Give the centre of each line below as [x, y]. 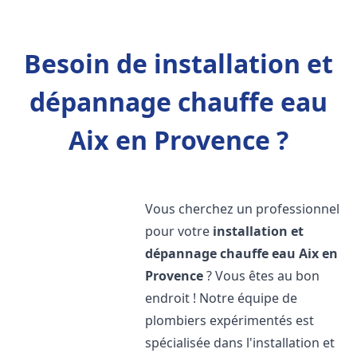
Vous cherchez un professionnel [243, 209]
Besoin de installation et [178, 63]
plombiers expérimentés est [230, 320]
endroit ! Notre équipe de [222, 298]
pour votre [179, 231]
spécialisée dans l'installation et [240, 343]
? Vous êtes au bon [262, 276]
